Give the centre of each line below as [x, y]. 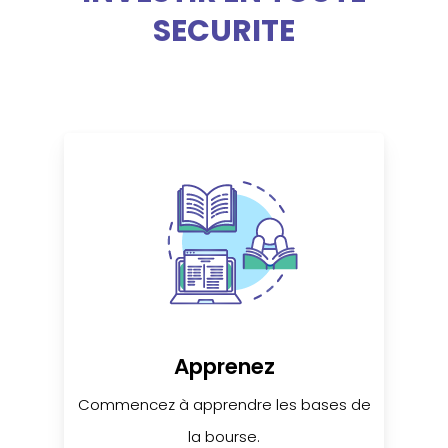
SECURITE [224, 30]
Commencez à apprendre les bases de [224, 405]
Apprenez [224, 367]
